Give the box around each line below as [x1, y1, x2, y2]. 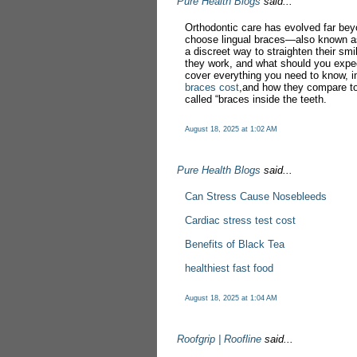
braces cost [185, 81, 239, 93]
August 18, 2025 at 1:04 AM [185, 294, 277, 302]
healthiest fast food [185, 262, 273, 274]
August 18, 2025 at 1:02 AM [185, 125, 277, 133]
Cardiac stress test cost [185, 214, 296, 226]
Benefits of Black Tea [185, 238, 284, 250]
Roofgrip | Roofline [177, 333, 261, 345]
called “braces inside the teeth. [185, 93, 327, 105]
